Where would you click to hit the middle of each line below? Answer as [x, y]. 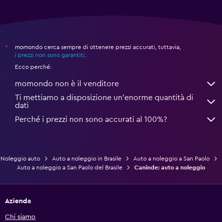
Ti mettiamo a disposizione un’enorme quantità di [104, 98]
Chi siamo [20, 217]
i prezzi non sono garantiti [50, 55]
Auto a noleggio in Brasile [87, 159]
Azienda [18, 201]
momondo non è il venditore [67, 84]
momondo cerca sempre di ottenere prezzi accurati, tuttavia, [98, 47]
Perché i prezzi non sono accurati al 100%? [91, 120]
